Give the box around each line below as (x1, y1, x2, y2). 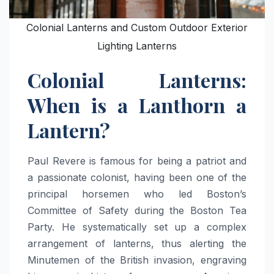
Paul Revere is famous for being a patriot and (28, 155, 246, 168)
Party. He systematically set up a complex (28, 221, 246, 234)
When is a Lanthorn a (28, 91, 246, 118)
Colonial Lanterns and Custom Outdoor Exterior (26, 21, 248, 34)
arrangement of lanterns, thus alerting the (28, 237, 246, 250)
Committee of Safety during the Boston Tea (28, 204, 246, 217)
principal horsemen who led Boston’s (28, 188, 246, 201)
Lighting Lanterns (97, 39, 177, 52)
